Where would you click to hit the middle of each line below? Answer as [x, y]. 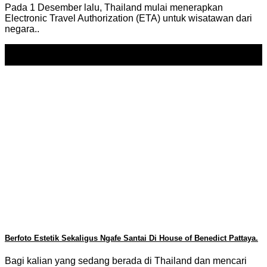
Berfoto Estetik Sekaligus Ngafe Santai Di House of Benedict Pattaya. [131, 238]
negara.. [22, 29]
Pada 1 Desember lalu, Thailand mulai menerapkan [114, 7]
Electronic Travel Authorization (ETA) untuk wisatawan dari [128, 18]
